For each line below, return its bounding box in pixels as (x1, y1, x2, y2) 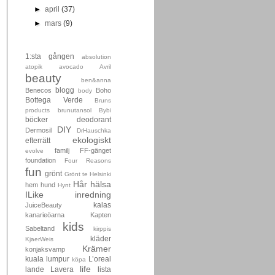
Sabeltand (25, 225, 55, 232)
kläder (90, 234, 111, 243)
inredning (75, 190, 111, 199)
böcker (25, 115, 48, 124)
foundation (25, 157, 56, 164)
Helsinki (90, 171, 111, 177)
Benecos (25, 87, 52, 94)
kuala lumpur (25, 255, 69, 263)
